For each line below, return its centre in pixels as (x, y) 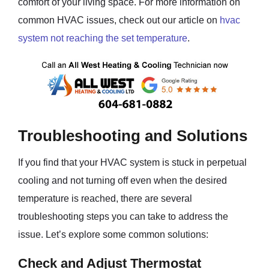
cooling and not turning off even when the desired (122, 180)
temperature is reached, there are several (105, 198)
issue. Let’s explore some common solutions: (113, 234)
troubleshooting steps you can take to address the (123, 216)
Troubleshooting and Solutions (133, 136)
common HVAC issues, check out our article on (119, 20)
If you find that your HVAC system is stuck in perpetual (132, 162)
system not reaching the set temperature (103, 38)
